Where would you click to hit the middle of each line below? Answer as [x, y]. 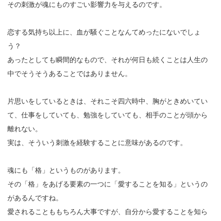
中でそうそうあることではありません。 [70, 73]
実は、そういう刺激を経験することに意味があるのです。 [97, 142]
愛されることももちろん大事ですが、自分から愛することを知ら [108, 211]
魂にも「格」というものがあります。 [66, 170]
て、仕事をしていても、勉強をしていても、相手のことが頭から [108, 115]
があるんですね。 [35, 198]
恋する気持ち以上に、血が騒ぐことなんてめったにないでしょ [104, 32]
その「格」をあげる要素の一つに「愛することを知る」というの [108, 184]
